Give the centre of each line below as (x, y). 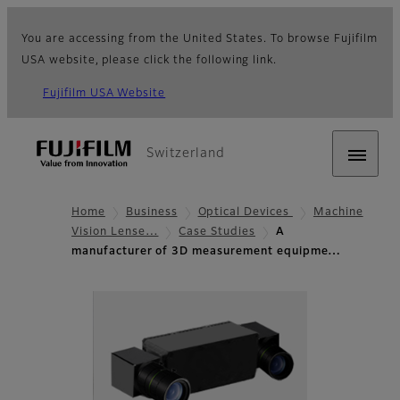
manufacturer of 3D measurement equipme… (207, 252)
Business (151, 212)
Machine (338, 212)
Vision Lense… (115, 233)
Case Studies (217, 233)
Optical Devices (245, 212)
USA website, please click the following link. (150, 61)
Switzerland (186, 154)
